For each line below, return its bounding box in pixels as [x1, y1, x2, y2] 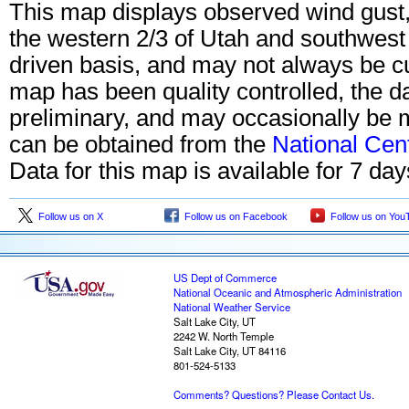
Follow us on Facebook [179, 211, 288, 222]
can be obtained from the [9, 131, 272, 157]
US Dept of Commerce [173, 270, 277, 285]
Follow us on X [33, 211, 103, 222]
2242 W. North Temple [173, 329, 274, 343]
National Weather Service [173, 299, 290, 314]
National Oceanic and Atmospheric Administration [173, 285, 402, 299]
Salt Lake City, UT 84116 [173, 343, 286, 358]
